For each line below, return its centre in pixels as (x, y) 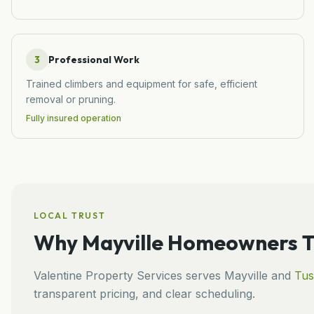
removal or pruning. (71, 99)
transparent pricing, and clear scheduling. (144, 293)
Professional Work (94, 59)
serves (203, 275)
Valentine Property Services (108, 275)
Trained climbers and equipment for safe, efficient (142, 83)
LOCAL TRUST (70, 215)
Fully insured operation (74, 118)
